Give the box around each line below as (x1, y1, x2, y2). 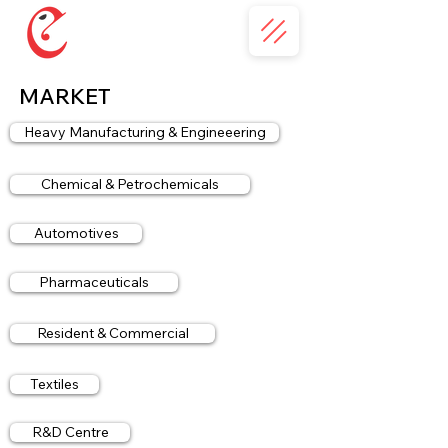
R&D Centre (31, 423, 109, 441)
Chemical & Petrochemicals (41, 175, 219, 193)
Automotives (33, 224, 119, 242)
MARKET (18, 82, 111, 110)
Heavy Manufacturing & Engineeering (23, 123, 266, 141)
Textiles (30, 375, 79, 393)
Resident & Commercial (36, 324, 189, 342)
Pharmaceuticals (39, 273, 149, 291)
